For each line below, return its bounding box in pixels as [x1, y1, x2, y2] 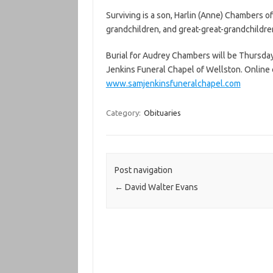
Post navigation [114, 165, 172, 175]
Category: [105, 108, 143, 117]
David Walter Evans [122, 182, 198, 193]
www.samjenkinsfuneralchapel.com [105, 79, 241, 88]
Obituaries [143, 108, 181, 117]
